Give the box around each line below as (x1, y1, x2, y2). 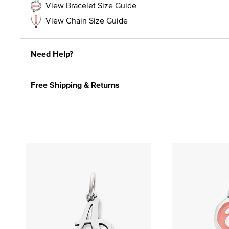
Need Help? (31, 48, 73, 60)
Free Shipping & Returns (31, 79, 120, 91)
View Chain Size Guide (45, 14, 128, 26)
